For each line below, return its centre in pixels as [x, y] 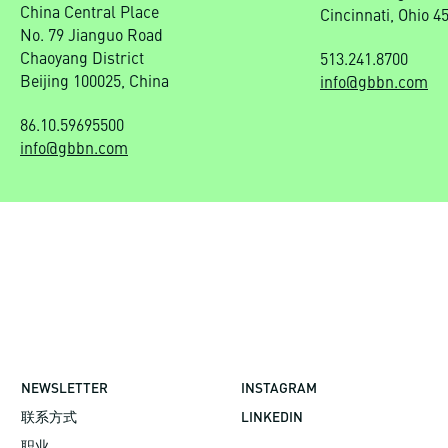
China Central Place [89, 13]
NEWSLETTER [65, 387]
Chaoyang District [82, 59]
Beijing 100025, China [94, 82]
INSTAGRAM [278, 387]
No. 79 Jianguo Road [91, 36]
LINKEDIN [271, 416]
